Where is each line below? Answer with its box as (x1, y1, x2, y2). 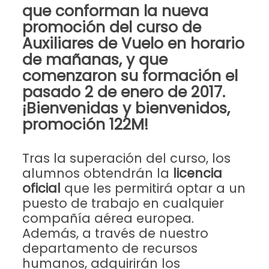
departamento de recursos (22, 240, 198, 257)
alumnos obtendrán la (22, 165, 169, 182)
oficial (22, 180, 64, 197)
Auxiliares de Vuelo (22, 33, 163, 54)
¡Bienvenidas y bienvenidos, (22, 98, 230, 119)
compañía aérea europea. (22, 210, 194, 227)
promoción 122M (22, 114, 144, 135)
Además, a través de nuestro (22, 225, 208, 242)
